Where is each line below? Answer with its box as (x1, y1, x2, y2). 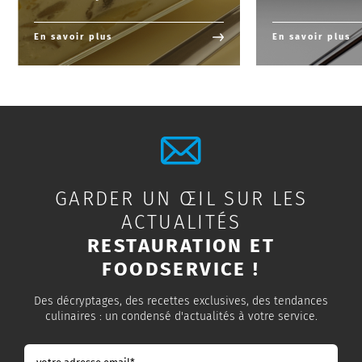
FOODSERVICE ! (102, 258, 260, 281)
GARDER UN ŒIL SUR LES (54, 187, 308, 211)
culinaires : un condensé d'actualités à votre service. (44, 309, 318, 324)
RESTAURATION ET (87, 234, 275, 258)
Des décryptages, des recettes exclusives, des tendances (34, 294, 328, 309)
